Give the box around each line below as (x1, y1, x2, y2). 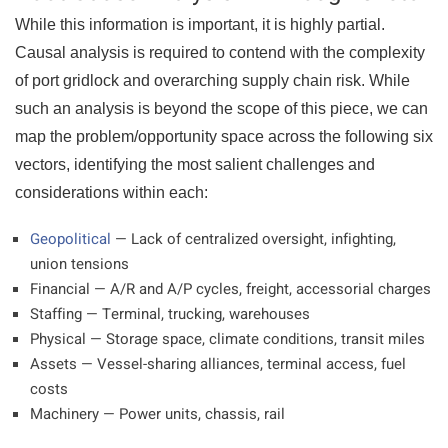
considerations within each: (15, 184, 212, 201)
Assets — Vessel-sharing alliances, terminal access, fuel (30, 353, 406, 375)
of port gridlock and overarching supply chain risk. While (15, 72, 410, 89)
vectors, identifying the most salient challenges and (15, 156, 375, 173)
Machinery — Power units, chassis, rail (30, 403, 289, 425)
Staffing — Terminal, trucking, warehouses (30, 303, 310, 325)
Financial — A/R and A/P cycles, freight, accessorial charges (30, 278, 431, 300)
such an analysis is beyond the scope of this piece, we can (15, 100, 428, 117)
